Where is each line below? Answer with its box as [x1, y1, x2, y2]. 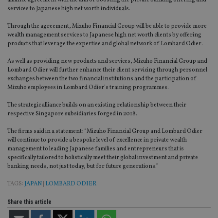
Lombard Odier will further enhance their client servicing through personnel [7, 66, 207, 74]
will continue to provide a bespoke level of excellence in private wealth [7, 136, 187, 145]
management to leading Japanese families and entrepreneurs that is [7, 145, 184, 153]
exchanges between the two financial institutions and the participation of [7, 75, 197, 83]
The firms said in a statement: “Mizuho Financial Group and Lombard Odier [7, 127, 202, 136]
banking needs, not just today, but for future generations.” [7, 163, 158, 171]
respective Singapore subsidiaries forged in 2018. [7, 110, 137, 118]
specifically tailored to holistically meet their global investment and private [7, 154, 198, 162]
